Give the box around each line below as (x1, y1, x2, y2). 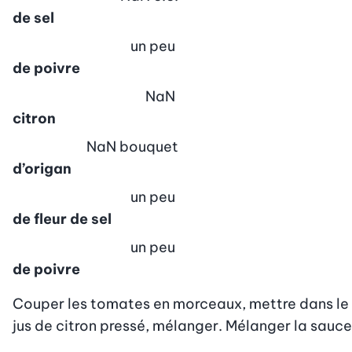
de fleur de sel (13, 209, 112, 228)
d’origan (13, 159, 71, 178)
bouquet (119, 137, 178, 156)
